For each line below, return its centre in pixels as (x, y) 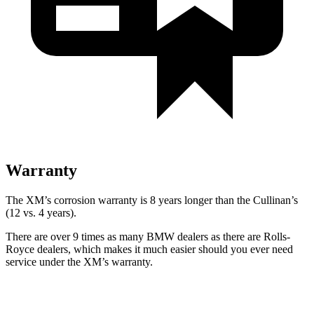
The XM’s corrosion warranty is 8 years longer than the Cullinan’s (152, 200)
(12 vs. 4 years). (41, 212)
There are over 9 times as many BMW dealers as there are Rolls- (148, 236)
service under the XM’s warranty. (79, 261)
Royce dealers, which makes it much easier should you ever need (149, 249)
